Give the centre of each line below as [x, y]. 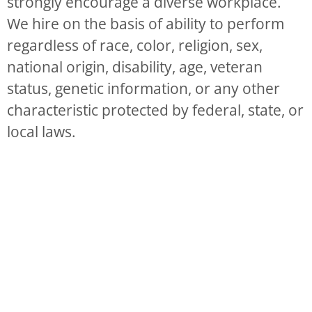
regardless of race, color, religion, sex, [135, 45]
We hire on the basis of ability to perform [146, 23]
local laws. [41, 131]
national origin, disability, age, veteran [135, 67]
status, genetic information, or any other [143, 88]
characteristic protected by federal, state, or [155, 110]
